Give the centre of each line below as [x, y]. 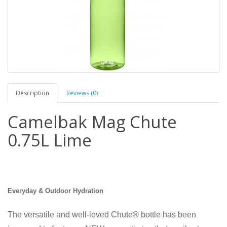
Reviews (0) [82, 93]
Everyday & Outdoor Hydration [55, 191]
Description [32, 93]
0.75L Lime [50, 140]
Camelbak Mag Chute [92, 122]
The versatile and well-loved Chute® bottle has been [102, 215]
